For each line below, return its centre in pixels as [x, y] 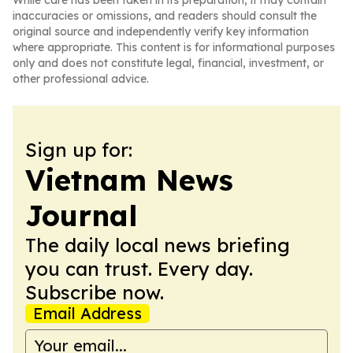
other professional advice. [81, 79]
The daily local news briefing [158, 245]
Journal [81, 216]
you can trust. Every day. [139, 269]
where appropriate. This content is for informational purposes [174, 47]
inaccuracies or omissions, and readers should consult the [165, 16]
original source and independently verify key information [161, 32]
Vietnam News [129, 180]
